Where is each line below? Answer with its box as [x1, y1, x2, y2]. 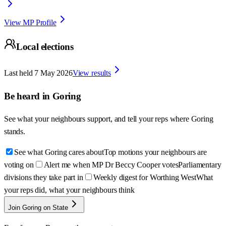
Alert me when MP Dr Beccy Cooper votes [43, 160, 179, 169]
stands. [4, 127, 25, 136]
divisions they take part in [4, 173, 83, 182]
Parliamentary [178, 160, 221, 169]
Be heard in [4, 90, 52, 101]
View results [72, 69, 111, 77]
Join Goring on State [8, 204, 68, 212]
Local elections [16, 41, 74, 52]
